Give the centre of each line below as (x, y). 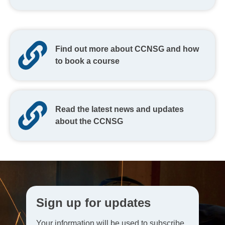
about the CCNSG (89, 122)
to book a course (87, 61)
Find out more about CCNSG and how (127, 49)
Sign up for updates (93, 203)
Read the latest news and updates (120, 109)
